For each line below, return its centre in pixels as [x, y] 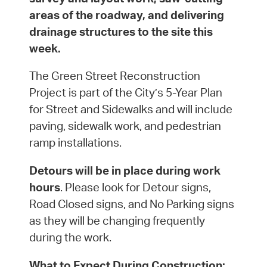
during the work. [70, 237]
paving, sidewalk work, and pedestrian [125, 126]
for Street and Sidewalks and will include [131, 109]
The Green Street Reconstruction [114, 76]
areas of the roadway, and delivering [126, 15]
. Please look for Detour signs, [135, 187]
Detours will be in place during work [125, 170]
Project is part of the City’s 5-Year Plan [125, 93]
